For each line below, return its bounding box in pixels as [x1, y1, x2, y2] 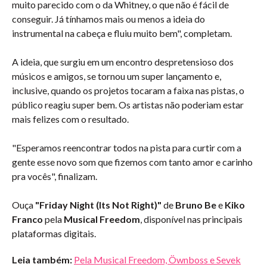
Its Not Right [99, 199, 154, 210]
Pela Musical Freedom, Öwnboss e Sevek [74, 254, 241, 265]
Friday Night [39, 199, 94, 210]
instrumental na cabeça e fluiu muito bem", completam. [12, 27, 232, 39]
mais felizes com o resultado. [12, 113, 129, 125]
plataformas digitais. [12, 228, 96, 239]
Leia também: [12, 254, 72, 265]
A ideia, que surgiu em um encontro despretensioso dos [12, 56, 234, 67]
